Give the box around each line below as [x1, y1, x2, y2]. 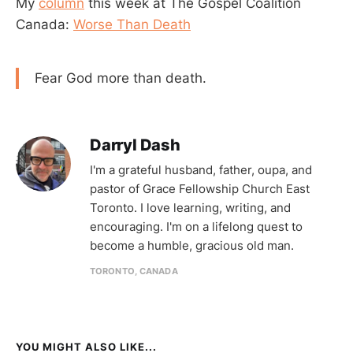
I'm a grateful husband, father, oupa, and [90, 162, 312, 177]
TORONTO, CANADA [90, 265, 178, 277]
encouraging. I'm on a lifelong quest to [90, 218, 303, 234]
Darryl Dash [90, 135, 180, 154]
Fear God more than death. [35, 69, 206, 86]
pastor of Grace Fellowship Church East [90, 180, 310, 196]
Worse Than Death [73, 16, 191, 32]
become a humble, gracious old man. [90, 237, 294, 253]
